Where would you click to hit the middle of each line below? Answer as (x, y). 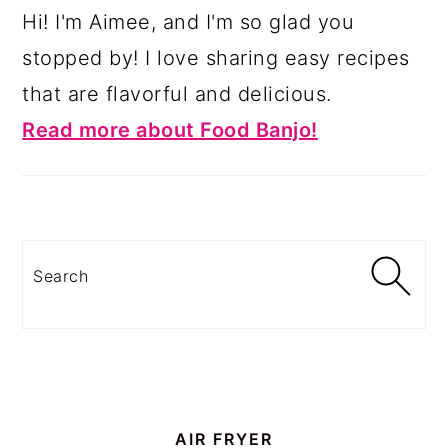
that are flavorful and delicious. (177, 94)
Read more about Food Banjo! (170, 130)
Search (67, 268)
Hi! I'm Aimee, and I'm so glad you (188, 22)
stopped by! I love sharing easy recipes (216, 58)
